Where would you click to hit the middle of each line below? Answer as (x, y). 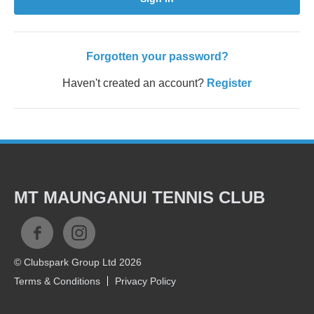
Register (229, 83)
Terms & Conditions (57, 281)
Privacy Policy (145, 281)
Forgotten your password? (157, 56)
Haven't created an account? (133, 83)
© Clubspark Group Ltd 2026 (78, 262)
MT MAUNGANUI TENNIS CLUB (139, 197)
